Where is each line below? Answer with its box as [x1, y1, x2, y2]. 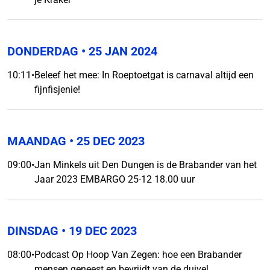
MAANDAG [7, 134, 66, 148]
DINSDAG [7, 224, 58, 238]
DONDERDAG [7, 44, 78, 58]
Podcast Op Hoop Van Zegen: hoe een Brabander [34, 249, 242, 260]
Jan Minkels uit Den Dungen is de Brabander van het [34, 159, 257, 171]
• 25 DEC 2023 [66, 134, 145, 148]
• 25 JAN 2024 [78, 44, 157, 58]
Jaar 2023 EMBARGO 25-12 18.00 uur [34, 174, 195, 185]
